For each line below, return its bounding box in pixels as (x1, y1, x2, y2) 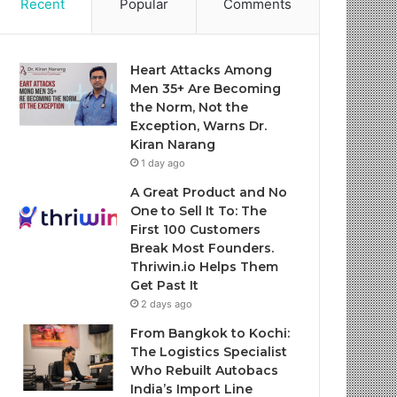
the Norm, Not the (130, 99, 249, 115)
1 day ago (141, 157, 186, 169)
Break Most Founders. (130, 240, 275, 256)
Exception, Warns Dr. (130, 118, 268, 134)
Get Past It (130, 277, 199, 293)
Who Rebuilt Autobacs (130, 362, 279, 378)
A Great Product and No (130, 184, 288, 200)
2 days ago (141, 298, 193, 310)
